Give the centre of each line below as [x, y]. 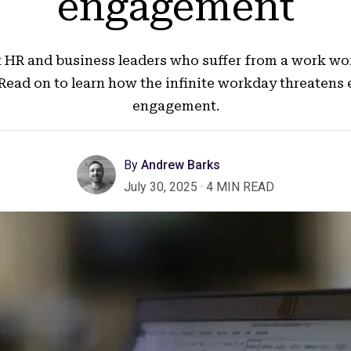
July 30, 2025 [162, 187]
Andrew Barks [179, 165]
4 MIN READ [240, 187]
